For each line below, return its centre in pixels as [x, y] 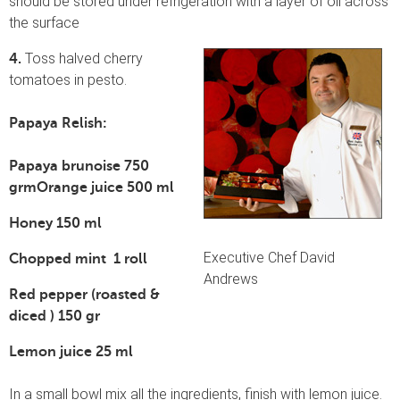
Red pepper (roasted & [84, 294]
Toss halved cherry [82, 58]
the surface [44, 22]
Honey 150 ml [55, 223]
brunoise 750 [105, 166]
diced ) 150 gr [54, 316]
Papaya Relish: [58, 123]
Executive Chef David [269, 257]
